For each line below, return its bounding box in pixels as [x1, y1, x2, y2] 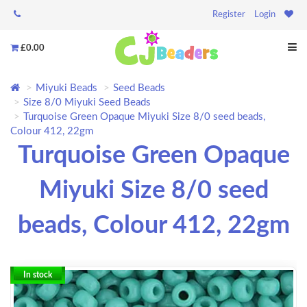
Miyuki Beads [36, 83, 97, 94]
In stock [23, 271, 52, 280]
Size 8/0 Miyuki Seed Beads [23, 97, 151, 108]
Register [212, 10, 245, 19]
